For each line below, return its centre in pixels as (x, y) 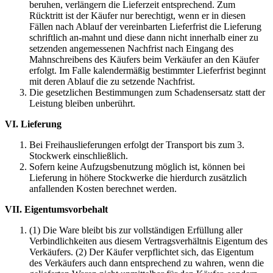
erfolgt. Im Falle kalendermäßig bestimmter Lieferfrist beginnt (147, 71)
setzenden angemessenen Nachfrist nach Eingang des (131, 49)
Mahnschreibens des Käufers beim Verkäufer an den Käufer (144, 60)
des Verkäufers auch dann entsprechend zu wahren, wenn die (147, 263)
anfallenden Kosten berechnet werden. (103, 189)
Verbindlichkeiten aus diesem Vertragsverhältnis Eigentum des (148, 241)
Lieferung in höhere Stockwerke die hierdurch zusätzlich (138, 178)
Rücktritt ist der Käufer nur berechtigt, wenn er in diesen (137, 16)
